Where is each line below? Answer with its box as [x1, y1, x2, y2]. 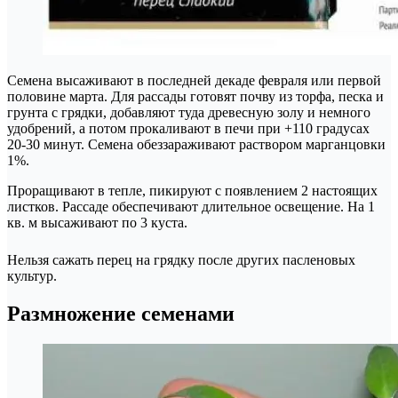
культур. [7, 267, 57, 283]
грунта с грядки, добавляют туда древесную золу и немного [7, 104, 370, 120]
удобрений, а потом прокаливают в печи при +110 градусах [7, 120, 370, 136]
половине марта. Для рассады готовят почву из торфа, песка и [7, 88, 384, 104]
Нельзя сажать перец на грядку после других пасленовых [7, 251, 355, 267]
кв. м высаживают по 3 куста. [7, 214, 187, 230]
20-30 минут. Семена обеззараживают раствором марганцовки [7, 136, 386, 152]
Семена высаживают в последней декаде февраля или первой [7, 72, 381, 88]
